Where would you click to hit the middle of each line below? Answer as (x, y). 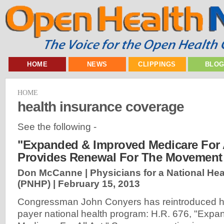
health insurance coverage (101, 106)
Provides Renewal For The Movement (120, 157)
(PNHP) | (38, 184)
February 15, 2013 (99, 184)
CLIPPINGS (157, 64)
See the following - (57, 126)
